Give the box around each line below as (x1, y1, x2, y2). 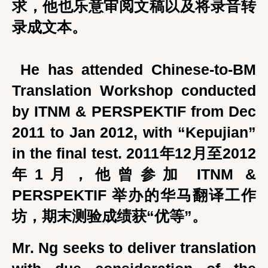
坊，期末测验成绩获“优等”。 (12, 208, 207, 224)
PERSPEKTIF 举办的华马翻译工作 (12, 187, 256, 203)
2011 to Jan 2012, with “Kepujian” (12, 124, 256, 141)
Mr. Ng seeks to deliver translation (12, 239, 256, 256)
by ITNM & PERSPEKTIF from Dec (12, 103, 256, 120)
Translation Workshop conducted (12, 82, 256, 99)
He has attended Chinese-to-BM (20, 61, 256, 78)
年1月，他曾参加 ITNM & (12, 166, 256, 182)
